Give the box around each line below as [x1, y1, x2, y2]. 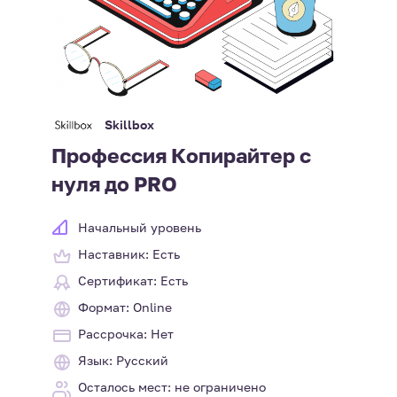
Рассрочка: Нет [77, 326, 174, 342]
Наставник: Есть [77, 246, 180, 262]
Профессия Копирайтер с [51, 143, 311, 168]
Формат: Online [77, 300, 172, 315]
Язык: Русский [77, 353, 168, 369]
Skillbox [104, 117, 154, 133]
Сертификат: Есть [77, 273, 188, 289]
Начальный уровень [77, 220, 201, 236]
